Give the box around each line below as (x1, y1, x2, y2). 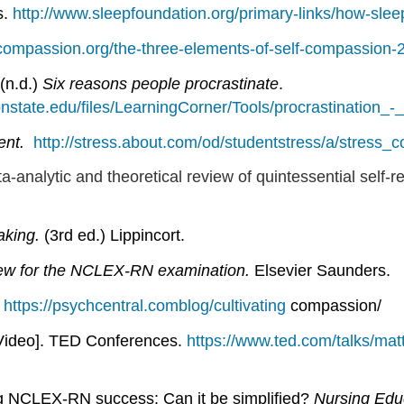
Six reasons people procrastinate (42, 74, 279, 93)
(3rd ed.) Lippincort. (44, 226, 185, 245)
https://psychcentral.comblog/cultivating (4, 296, 286, 315)
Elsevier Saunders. (254, 261, 390, 280)
